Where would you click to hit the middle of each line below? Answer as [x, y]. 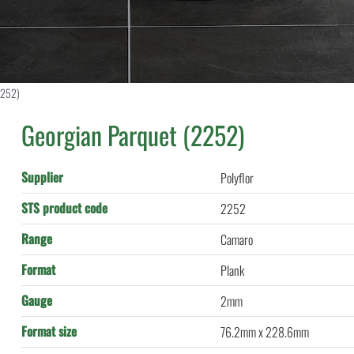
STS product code [65, 208]
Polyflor [237, 178]
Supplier [43, 177]
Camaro [237, 239]
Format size [49, 331]
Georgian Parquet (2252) [133, 135]
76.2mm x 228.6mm [265, 332]
